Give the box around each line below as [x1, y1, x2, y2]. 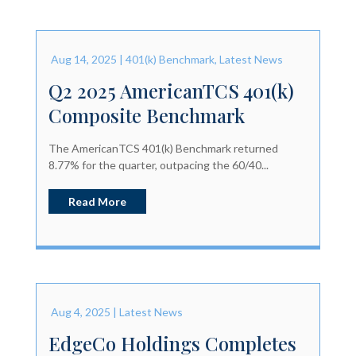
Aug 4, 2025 [50, 304, 110, 319]
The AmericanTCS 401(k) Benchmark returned [48, 141, 278, 155]
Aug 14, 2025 [50, 52, 117, 66]
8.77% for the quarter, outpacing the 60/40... [48, 157, 269, 172]
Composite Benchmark [48, 102, 245, 128]
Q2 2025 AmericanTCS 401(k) [48, 77, 294, 103]
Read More [68, 194, 126, 208]
